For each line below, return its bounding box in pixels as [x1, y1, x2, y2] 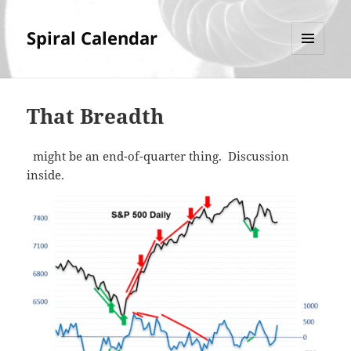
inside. [27, 167, 71, 183]
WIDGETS [291, 81, 336, 95]
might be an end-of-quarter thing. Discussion [27, 148, 290, 165]
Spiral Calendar [27, 26, 158, 50]
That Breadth [27, 102, 165, 131]
